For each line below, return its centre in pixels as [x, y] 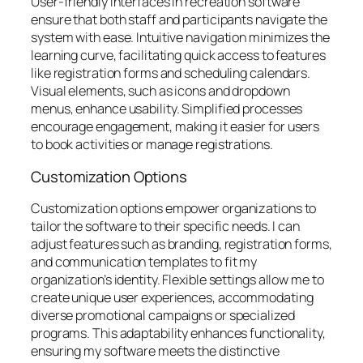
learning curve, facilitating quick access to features [178, 56]
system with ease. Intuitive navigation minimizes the [180, 38]
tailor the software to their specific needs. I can [165, 226]
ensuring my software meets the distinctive [155, 351]
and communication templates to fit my [144, 262]
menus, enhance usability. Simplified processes [167, 109]
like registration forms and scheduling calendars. [171, 73]
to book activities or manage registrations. [152, 145]
